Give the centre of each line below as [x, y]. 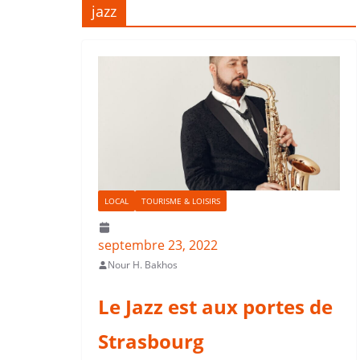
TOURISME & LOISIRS [181, 201]
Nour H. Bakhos [143, 265]
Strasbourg [151, 342]
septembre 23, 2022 [158, 245]
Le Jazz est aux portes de [215, 307]
